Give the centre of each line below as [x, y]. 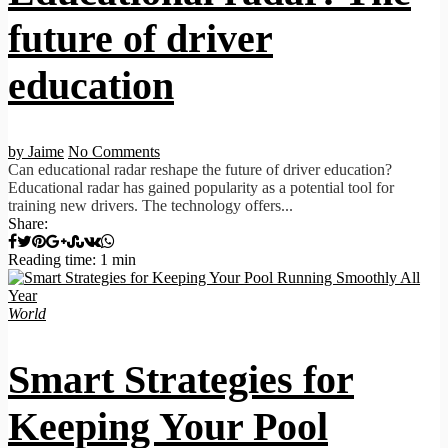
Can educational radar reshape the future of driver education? [200, 169]
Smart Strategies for [181, 379]
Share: [28, 223]
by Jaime [36, 151]
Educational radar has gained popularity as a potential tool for [201, 187]
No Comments [114, 151]
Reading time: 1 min [72, 259]
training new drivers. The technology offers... [150, 205]
